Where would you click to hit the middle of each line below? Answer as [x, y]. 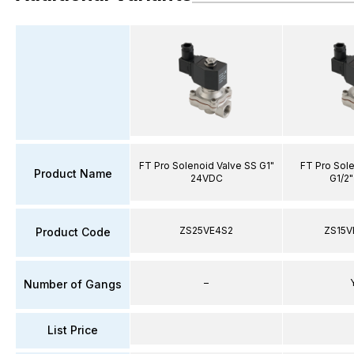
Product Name [73, 173]
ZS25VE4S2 [206, 230]
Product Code [73, 232]
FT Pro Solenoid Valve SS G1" [206, 165]
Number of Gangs [73, 284]
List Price [73, 330]
